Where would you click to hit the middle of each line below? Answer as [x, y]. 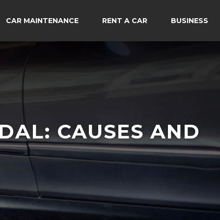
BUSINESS [190, 21]
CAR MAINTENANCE [42, 21]
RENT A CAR [125, 21]
